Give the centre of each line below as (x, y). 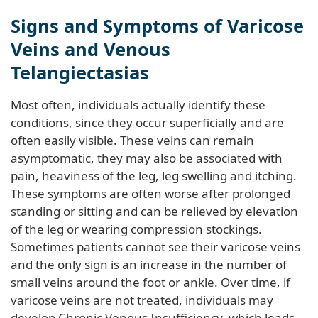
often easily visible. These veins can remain (132, 140)
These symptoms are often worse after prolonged (150, 193)
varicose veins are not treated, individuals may (142, 300)
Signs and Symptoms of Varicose (157, 25)
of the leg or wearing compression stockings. (136, 229)
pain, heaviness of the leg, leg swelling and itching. (154, 175)
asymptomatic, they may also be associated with (147, 158)
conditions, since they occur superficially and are (147, 122)
